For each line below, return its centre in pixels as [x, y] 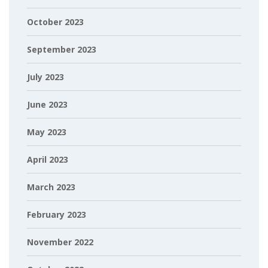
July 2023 [45, 77]
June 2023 [47, 104]
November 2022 [60, 242]
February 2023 [57, 214]
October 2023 [55, 22]
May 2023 [47, 132]
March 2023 [51, 187]
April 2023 [48, 159]
